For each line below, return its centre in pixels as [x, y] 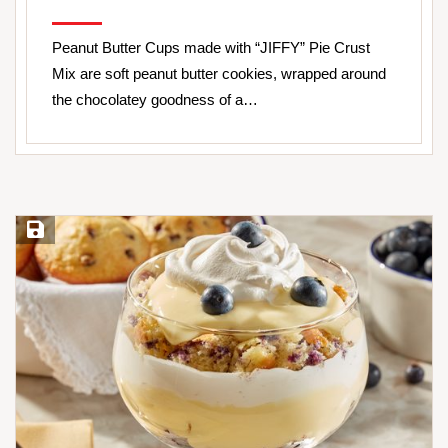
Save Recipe [60, 230]
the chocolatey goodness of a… [155, 99]
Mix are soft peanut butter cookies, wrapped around [219, 73]
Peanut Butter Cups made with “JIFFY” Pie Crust [211, 47]
